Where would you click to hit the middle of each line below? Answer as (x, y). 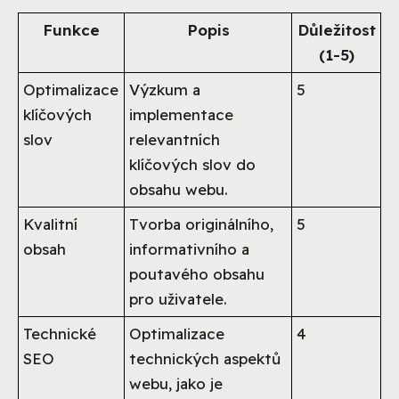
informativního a (190, 248)
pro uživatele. (179, 298)
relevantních (175, 139)
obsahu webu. (179, 189)
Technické (60, 333)
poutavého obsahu (197, 273)
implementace (182, 114)
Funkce (71, 29)
